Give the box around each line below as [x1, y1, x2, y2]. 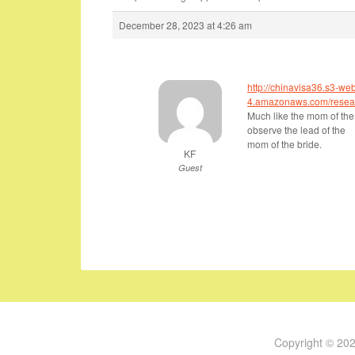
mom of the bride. [247, 137, 322, 151]
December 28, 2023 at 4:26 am [119, 18, 252, 32]
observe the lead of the [247, 123, 345, 136]
